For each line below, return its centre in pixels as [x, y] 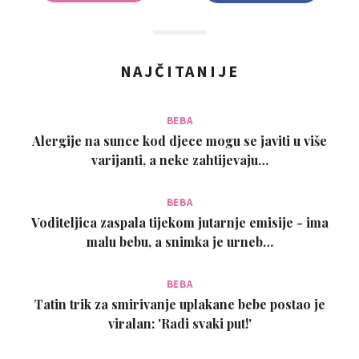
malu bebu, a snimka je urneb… [179, 241]
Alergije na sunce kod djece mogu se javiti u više [179, 140]
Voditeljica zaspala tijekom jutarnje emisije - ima [179, 222]
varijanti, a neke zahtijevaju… [179, 159]
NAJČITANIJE [179, 71]
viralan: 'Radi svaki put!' [179, 323]
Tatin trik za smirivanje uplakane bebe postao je [179, 304]
